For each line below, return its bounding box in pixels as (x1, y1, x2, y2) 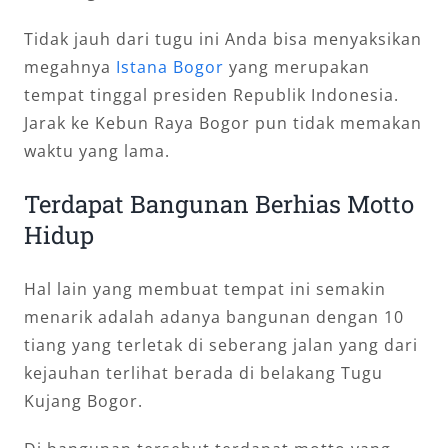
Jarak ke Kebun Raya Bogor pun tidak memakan (24, 112, 422, 135)
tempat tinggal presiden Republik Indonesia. (24, 84, 399, 107)
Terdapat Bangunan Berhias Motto (24, 188, 414, 221)
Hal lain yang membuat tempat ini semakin (24, 278, 386, 301)
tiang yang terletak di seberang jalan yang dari (24, 334, 418, 357)
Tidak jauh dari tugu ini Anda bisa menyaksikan (24, 28, 422, 51)
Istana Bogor (116, 56, 224, 79)
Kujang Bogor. (24, 390, 143, 413)
